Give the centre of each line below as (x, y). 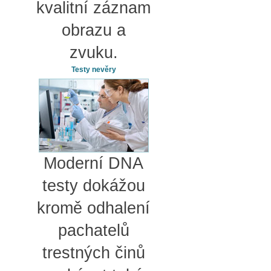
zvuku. (93, 52)
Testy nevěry (93, 69)
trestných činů (93, 253)
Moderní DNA (93, 163)
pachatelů (93, 230)
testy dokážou (93, 185)
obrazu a (93, 30)
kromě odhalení (93, 208)
